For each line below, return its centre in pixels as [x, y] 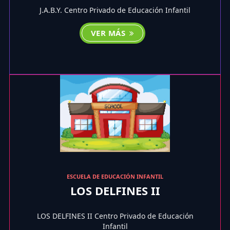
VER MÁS [109, 33]
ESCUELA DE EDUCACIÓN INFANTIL [115, 176]
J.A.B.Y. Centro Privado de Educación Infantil [115, 10]
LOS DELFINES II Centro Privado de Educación [115, 216]
